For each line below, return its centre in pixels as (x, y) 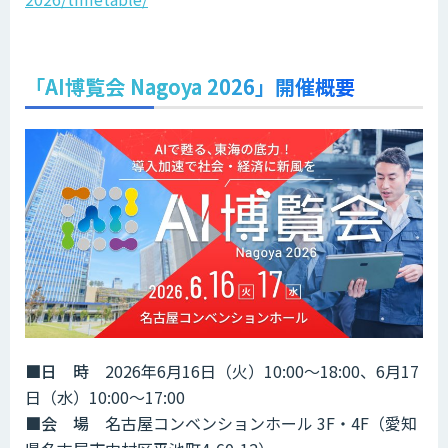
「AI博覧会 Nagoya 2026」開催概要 (190, 86)
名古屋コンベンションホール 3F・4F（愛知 (253, 422)
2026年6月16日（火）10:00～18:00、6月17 (254, 370)
